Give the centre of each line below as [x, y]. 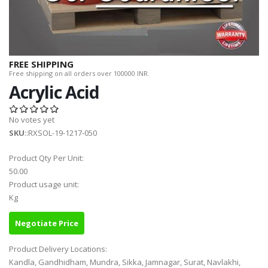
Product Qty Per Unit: [47, 158]
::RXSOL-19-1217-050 [61, 133]
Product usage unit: [45, 185]
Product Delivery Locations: [59, 249]
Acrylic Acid [54, 92]
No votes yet [32, 120]
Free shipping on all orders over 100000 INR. [79, 74]
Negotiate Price [47, 223]
